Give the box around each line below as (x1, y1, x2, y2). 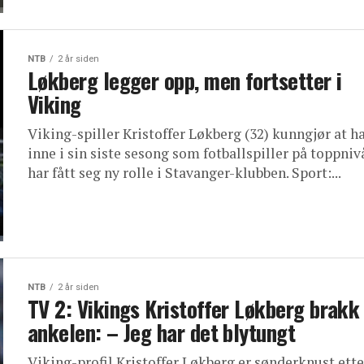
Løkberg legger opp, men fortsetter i (28, 64, 342, 97)
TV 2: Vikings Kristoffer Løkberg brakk (28, 292, 360, 325)
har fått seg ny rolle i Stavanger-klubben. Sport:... (28, 163, 341, 182)
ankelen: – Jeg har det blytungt (28, 316, 296, 349)
